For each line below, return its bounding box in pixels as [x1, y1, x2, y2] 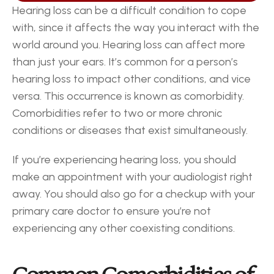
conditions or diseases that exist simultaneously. [12, 124, 248, 137]
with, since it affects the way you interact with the [12, 21, 259, 34]
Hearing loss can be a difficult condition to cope [12, 4, 246, 17]
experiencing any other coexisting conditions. [12, 221, 235, 235]
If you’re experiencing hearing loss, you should [12, 153, 236, 166]
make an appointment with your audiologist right [12, 170, 253, 183]
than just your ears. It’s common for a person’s [12, 55, 238, 68]
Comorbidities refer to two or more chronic [12, 106, 222, 120]
